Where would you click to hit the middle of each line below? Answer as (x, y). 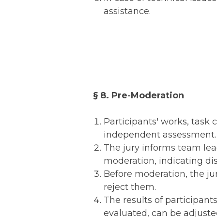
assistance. (127, 11)
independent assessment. (160, 135)
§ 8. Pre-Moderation (139, 95)
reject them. (130, 187)
